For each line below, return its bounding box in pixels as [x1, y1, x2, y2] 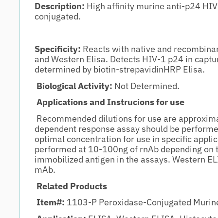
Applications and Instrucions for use [36, 96, 184, 108]
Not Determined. [114, 80, 180, 91]
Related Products [36, 180, 107, 192]
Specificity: [35, 43, 81, 55]
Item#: [36, 197, 67, 208]
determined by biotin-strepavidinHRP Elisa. [35, 64, 205, 75]
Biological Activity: [36, 80, 114, 91]
